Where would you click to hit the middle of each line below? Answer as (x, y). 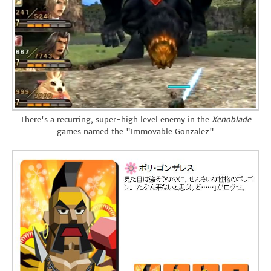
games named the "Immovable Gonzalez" (135, 131)
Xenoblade (231, 119)
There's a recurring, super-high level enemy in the (116, 119)
